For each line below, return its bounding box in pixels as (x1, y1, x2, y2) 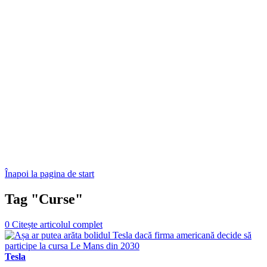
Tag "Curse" (5, 191, 83, 207)
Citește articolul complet (12, 219, 103, 229)
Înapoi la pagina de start (5, 169, 94, 179)
